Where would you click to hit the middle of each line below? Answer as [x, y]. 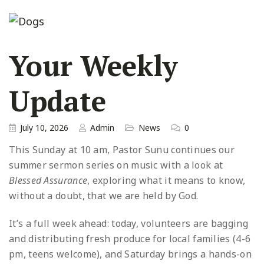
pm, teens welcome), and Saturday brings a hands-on [130, 254]
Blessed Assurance [48, 181]
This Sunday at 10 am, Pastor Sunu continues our [122, 150]
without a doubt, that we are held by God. [104, 196]
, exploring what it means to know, [166, 181]
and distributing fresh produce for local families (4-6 [130, 238]
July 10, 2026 [44, 128]
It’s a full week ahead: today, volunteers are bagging [128, 223]
